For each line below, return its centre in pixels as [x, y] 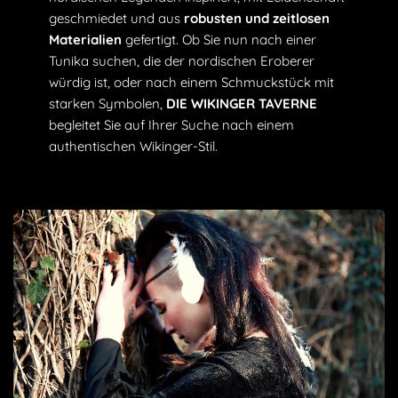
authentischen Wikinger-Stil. [133, 146]
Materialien [85, 39]
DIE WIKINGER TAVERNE [242, 103]
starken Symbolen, [107, 103]
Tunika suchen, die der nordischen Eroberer [182, 60]
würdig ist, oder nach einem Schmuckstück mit [191, 82]
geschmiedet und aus [116, 18]
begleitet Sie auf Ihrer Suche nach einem [171, 124]
